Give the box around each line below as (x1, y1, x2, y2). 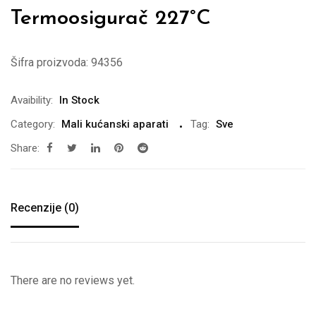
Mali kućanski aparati (61, 117, 169, 130)
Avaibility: (11, 93, 53, 107)
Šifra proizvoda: (11, 55, 88, 69)
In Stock (59, 93, 99, 107)
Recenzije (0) (11, 200, 79, 214)
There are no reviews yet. (11, 273, 135, 287)
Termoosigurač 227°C (11, 7, 211, 30)
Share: (11, 141, 39, 154)
